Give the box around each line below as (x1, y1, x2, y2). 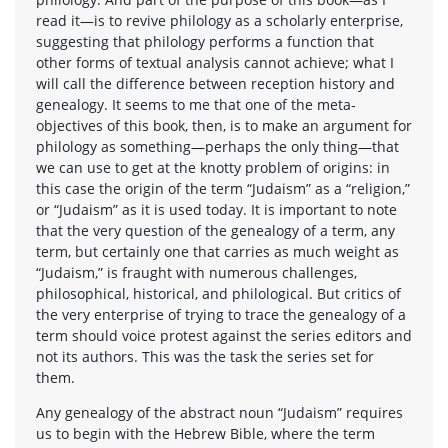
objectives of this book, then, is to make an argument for (36, 115, 412, 135)
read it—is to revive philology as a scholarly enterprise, (36, 10, 403, 30)
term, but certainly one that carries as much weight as (36, 241, 399, 261)
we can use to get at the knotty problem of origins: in (36, 157, 390, 177)
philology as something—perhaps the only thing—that (36, 136, 399, 156)
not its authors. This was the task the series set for (36, 346, 374, 366)
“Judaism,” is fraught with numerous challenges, (36, 262, 357, 282)
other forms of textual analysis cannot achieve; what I (36, 52, 394, 72)
